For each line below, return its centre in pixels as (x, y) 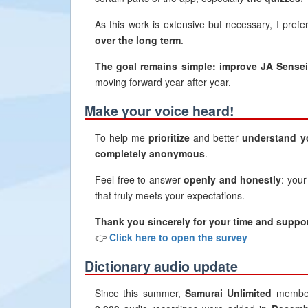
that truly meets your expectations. (170, 195)
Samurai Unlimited (228, 293)
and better (216, 137)
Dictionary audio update (161, 266)
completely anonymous (150, 153)
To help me (122, 137)
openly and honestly (232, 179)
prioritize (169, 137)
